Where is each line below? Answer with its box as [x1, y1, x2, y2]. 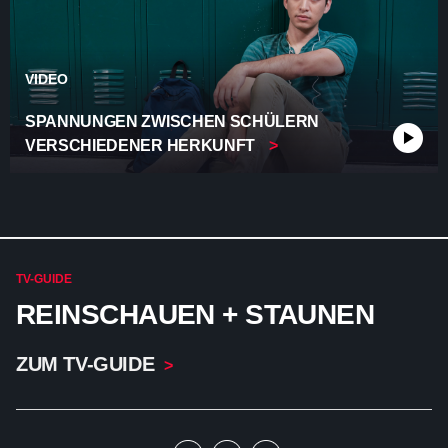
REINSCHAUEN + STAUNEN [16, 299, 375, 330]
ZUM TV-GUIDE [16, 353, 155, 375]
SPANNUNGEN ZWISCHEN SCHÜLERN [25, 113, 320, 130]
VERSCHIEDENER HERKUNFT [25, 137, 259, 154]
